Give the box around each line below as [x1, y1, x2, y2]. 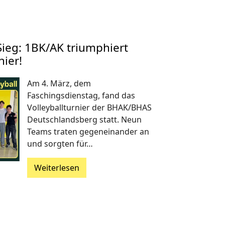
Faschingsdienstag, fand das [27, 89, 135, 101]
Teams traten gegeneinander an [27, 126, 149, 137]
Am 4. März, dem [27, 77, 91, 89]
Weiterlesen [34, 162, 79, 173]
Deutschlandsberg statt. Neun [27, 114, 142, 125]
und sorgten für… [27, 138, 93, 149]
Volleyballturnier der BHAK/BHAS [27, 101, 152, 113]
